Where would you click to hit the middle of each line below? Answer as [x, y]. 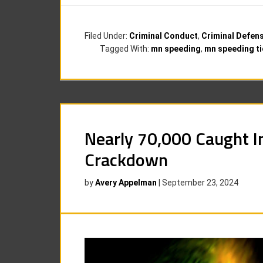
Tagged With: [125, 49]
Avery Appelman [126, 183]
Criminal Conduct [163, 36]
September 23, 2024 [200, 183]
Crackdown [126, 160]
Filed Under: [107, 36]
